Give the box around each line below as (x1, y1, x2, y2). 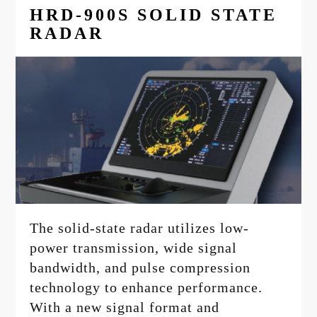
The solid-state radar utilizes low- (30, 220, 250, 236)
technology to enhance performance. (30, 279, 263, 296)
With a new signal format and (30, 299, 220, 316)
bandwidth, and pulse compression (30, 260, 251, 276)
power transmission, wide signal (30, 240, 238, 256)
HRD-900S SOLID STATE (30, 5, 278, 24)
